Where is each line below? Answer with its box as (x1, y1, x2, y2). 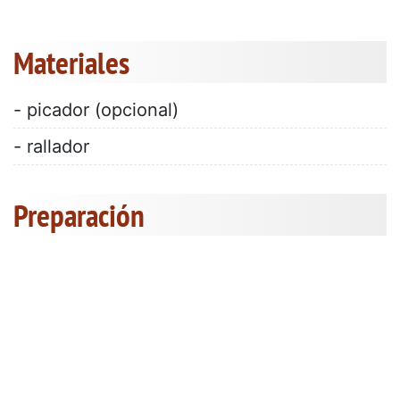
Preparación (13, 195, 145, 237)
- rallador (13, 136, 89, 158)
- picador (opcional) (13, 99, 179, 121)
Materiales (13, 42, 129, 84)
